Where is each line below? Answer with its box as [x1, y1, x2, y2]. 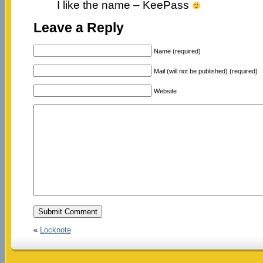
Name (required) [153, 47, 201, 55]
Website [153, 87, 177, 95]
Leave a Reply [33, 20, 124, 35]
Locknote [39, 225, 71, 234]
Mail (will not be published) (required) [153, 67, 258, 75]
